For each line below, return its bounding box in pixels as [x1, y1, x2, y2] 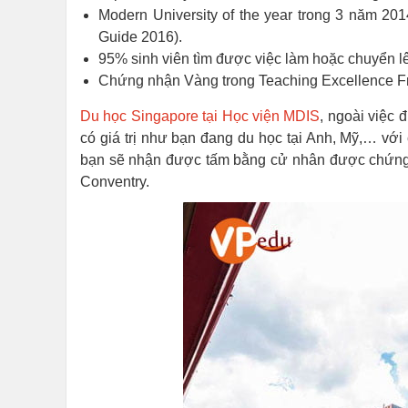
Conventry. [80, 174, 149, 189]
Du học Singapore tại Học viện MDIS [80, 108, 321, 124]
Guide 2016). [98, 29, 182, 45]
